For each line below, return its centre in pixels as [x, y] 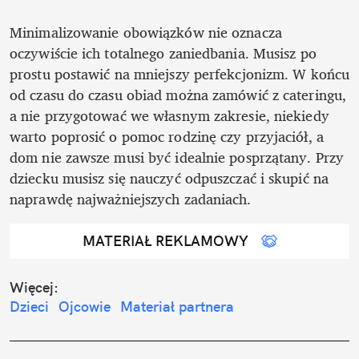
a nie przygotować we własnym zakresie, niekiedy [169, 115]
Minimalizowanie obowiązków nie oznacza [146, 32]
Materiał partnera [177, 306]
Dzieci [29, 306]
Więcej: [34, 287]
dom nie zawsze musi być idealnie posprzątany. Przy [177, 157]
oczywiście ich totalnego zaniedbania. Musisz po [163, 52]
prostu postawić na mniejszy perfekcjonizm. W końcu [180, 73]
